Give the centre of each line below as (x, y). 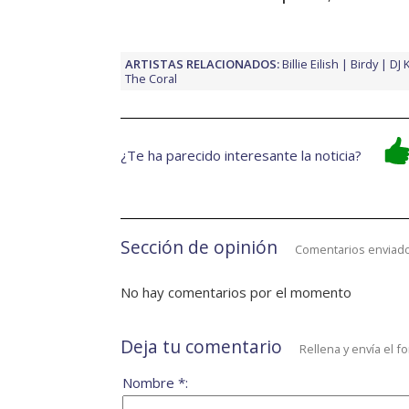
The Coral (151, 78)
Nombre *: (155, 382)
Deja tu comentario (201, 346)
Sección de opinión (199, 246)
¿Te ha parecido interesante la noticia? (241, 155)
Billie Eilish (310, 63)
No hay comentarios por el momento (236, 292)
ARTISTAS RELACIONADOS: (202, 63)
